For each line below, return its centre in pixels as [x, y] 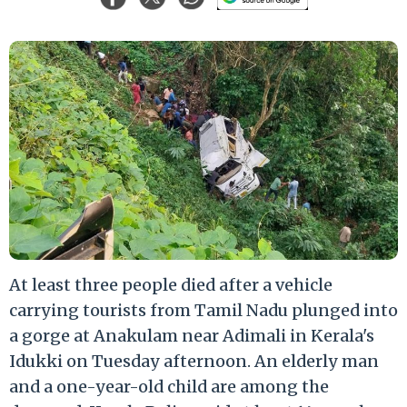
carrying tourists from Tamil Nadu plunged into [203, 310]
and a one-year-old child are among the [169, 386]
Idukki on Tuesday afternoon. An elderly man [194, 361]
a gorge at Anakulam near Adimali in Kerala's [192, 335]
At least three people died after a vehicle [171, 284]
